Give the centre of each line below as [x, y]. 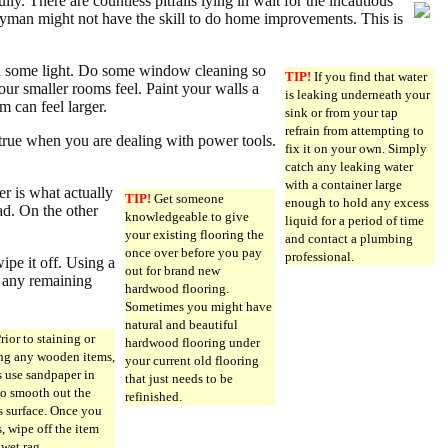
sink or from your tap [341, 112]
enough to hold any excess [357, 202]
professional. [319, 256]
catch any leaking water [349, 166]
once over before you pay [193, 252]
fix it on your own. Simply [356, 148]
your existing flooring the [194, 234]
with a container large [343, 184]
